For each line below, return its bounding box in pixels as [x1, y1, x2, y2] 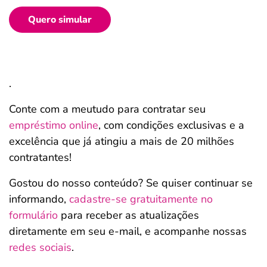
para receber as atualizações [58, 208, 199, 222]
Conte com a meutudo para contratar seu [9, 102, 206, 116]
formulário [9, 208, 58, 222]
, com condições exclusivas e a [98, 118, 244, 132]
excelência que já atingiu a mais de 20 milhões [9, 134, 234, 148]
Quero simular [28, 13, 92, 26]
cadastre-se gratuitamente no [69, 192, 213, 206]
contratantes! [9, 150, 72, 164]
